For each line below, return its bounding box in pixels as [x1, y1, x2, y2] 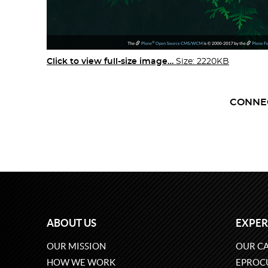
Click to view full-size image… [47, 57, 173, 66]
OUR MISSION [47, 241, 106, 252]
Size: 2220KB [176, 57, 229, 66]
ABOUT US [47, 217, 96, 229]
